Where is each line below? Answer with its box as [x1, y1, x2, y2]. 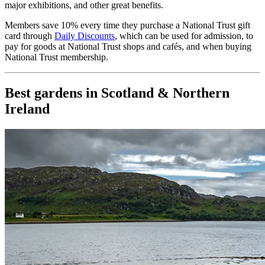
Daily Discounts [54, 30, 115, 41]
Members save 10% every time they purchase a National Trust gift [5, 20, 250, 30]
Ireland [5, 101, 50, 117]
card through [5, 30, 54, 41]
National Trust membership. [5, 51, 108, 62]
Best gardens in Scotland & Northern [5, 85, 230, 101]
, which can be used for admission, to [115, 30, 253, 41]
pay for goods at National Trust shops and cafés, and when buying [5, 41, 251, 51]
